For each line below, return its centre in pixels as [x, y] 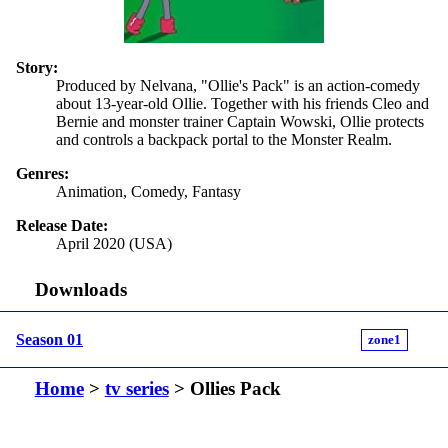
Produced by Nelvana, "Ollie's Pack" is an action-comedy [238, 85]
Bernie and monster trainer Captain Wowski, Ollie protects [240, 121]
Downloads [80, 290]
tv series [136, 389]
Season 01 [49, 339]
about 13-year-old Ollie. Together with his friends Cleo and [242, 103]
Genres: [42, 173]
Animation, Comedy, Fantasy [148, 191]
